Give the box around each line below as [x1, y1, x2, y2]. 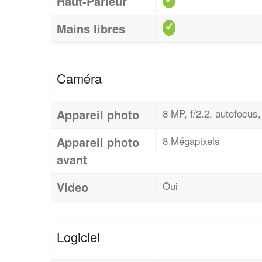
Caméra [57, 68, 102, 87]
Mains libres [57, 19, 125, 37]
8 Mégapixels [163, 133, 220, 148]
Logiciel [57, 227, 100, 246]
